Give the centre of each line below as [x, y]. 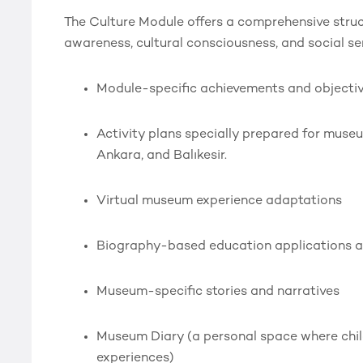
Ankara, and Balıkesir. [162, 156]
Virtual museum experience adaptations [219, 201]
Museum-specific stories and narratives [218, 292]
